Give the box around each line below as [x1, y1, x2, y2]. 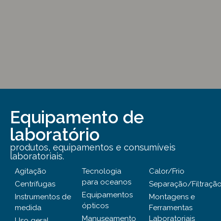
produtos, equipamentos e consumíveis [10, 142, 176, 153]
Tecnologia [82, 167, 121, 176]
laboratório [10, 124, 100, 145]
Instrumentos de [15, 192, 71, 202]
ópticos [82, 201, 109, 211]
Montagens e [149, 192, 195, 202]
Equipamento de [10, 107, 144, 128]
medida [15, 203, 41, 213]
